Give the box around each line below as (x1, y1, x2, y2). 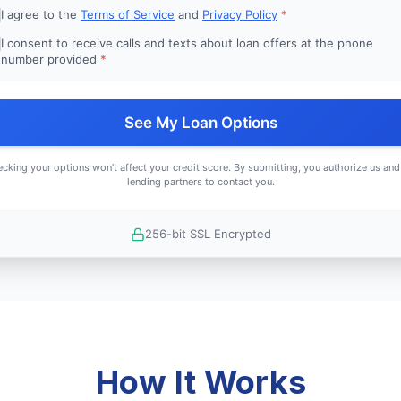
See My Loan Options (124, 114, 277, 132)
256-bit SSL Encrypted (144, 226, 271, 241)
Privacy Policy (202, 7, 277, 21)
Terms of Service (81, 7, 175, 21)
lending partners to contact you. (126, 175, 275, 188)
